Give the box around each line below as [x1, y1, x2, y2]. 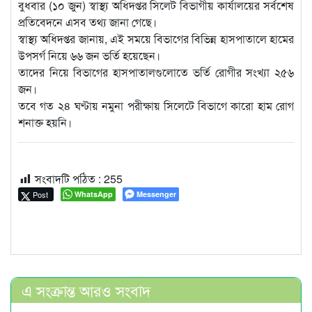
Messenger [136, 189, 176, 200]
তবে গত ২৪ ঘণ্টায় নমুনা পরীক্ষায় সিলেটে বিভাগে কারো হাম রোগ [18, 97, 294, 114]
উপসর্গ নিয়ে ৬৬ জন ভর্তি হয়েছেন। [18, 47, 160, 64]
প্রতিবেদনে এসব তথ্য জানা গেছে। [18, 14, 157, 31]
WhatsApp [75, 189, 113, 200]
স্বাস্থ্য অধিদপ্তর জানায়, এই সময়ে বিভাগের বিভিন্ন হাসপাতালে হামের [18, 31, 294, 47]
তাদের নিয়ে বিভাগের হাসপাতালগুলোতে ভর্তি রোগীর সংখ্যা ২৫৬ [18, 64, 294, 81]
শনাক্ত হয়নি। [18, 114, 72, 131]
